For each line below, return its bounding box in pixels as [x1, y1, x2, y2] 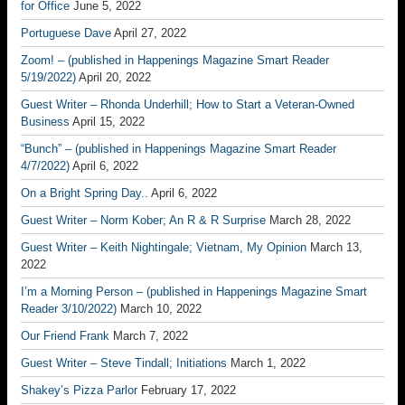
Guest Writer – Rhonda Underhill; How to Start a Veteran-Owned [21, 98, 354, 111]
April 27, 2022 [114, 26, 186, 40]
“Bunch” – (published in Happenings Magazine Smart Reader [21, 142, 336, 155]
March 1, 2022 [231, 356, 306, 370]
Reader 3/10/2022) [21, 302, 117, 316]
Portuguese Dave [21, 26, 111, 40]
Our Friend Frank [21, 329, 109, 343]
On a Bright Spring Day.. [21, 186, 148, 200]
